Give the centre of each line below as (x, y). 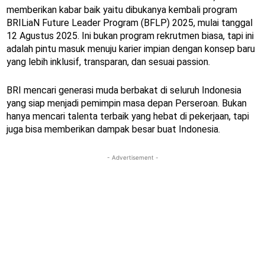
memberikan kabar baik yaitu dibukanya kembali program (122, 9)
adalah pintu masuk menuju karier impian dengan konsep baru (131, 49)
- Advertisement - (132, 157)
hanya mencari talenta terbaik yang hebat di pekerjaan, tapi (128, 116)
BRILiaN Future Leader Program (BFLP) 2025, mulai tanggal (130, 22)
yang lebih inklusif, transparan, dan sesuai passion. (108, 62)
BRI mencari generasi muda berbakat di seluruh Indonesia (124, 90)
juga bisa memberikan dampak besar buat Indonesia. (113, 129)
